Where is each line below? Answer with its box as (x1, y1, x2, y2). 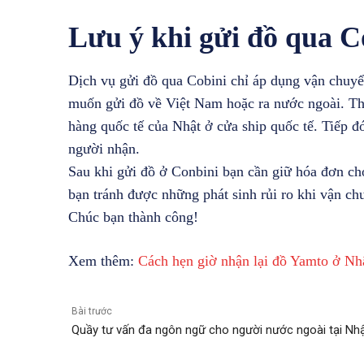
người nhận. (68, 140, 140, 157)
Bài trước (71, 305, 112, 317)
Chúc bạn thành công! (68, 208, 198, 225)
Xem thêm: (68, 252, 138, 269)
